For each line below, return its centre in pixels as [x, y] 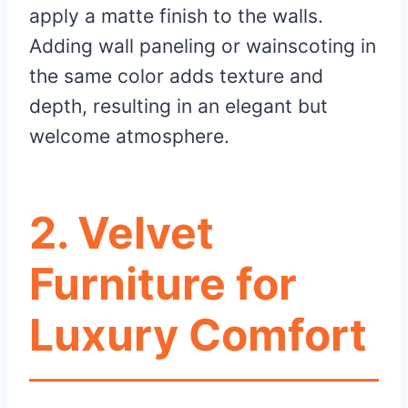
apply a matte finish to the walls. [176, 16]
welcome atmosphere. [129, 137]
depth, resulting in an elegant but [178, 107]
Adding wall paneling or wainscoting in [203, 46]
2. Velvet [122, 233]
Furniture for [163, 284]
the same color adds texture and [176, 76]
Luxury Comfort [198, 335]
